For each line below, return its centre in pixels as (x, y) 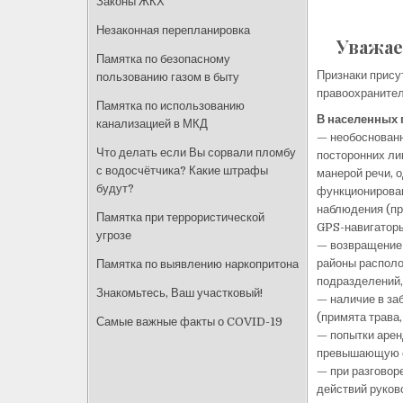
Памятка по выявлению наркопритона (197, 264)
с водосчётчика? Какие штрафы (182, 170)
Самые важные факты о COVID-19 (189, 321)
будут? (115, 188)
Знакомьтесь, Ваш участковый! (179, 292)
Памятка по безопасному (163, 58)
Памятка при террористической (180, 217)
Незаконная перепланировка (173, 30)
